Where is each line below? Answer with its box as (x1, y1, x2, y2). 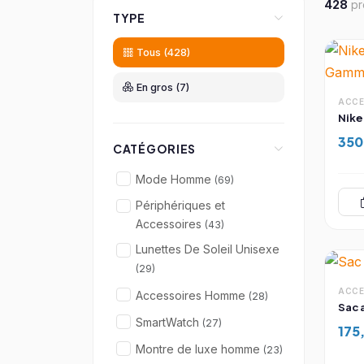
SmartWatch (136, 314, 202, 329)
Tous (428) (136, 46, 190, 59)
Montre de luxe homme (136, 342, 263, 357)
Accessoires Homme (136, 288, 249, 302)
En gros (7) (136, 80, 189, 93)
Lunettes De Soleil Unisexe (136, 242, 279, 257)
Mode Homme (136, 172, 214, 187)
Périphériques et (136, 197, 225, 212)
